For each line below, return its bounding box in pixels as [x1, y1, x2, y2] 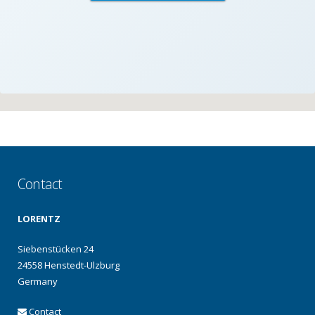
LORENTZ [18, 212, 60, 225]
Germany [18, 275, 58, 288]
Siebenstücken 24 [18, 243, 94, 255]
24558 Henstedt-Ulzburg [18, 259, 120, 271]
